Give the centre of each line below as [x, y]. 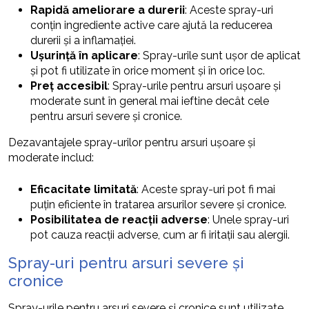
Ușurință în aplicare [84, 56]
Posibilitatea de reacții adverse [119, 220]
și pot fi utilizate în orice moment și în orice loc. [148, 71]
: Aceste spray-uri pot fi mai [206, 190]
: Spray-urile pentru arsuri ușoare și [194, 86]
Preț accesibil [69, 86]
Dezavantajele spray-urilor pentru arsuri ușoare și [132, 143]
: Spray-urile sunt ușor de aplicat [219, 56]
